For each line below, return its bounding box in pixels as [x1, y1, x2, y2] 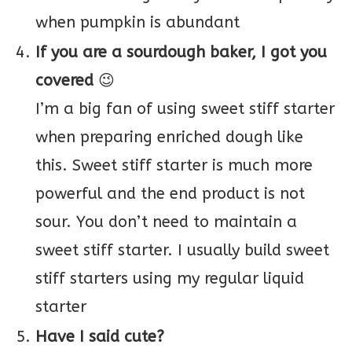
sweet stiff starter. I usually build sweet [35, 241, 329, 259]
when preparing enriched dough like [35, 128, 303, 146]
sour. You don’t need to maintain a [35, 213, 297, 231]
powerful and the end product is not [35, 185, 305, 203]
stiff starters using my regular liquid [35, 269, 304, 288]
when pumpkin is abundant [35, 13, 240, 31]
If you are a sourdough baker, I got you [35, 43, 327, 61]
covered [35, 71, 93, 90]
